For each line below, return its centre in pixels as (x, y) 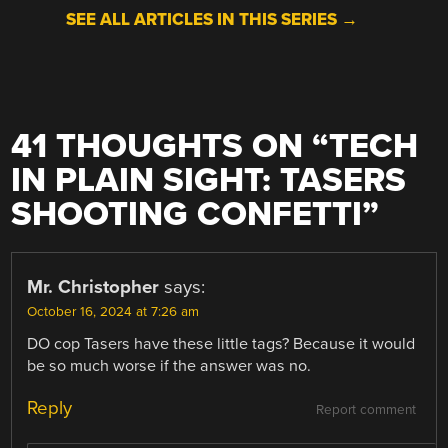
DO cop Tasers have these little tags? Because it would (221, 344)
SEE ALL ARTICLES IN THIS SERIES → (212, 20)
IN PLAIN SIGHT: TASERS (209, 181)
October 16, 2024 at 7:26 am (113, 312)
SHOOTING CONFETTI (187, 215)
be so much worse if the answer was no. (169, 366)
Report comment (365, 409)
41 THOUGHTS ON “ (170, 147)
